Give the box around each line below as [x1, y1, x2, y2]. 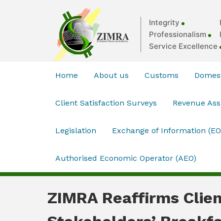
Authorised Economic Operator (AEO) [55, 153, 196, 163]
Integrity [149, 18, 180, 28]
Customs [145, 71, 179, 80]
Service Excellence [149, 41, 218, 51]
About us [94, 71, 129, 80]
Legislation [55, 126, 96, 136]
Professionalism [149, 30, 206, 39]
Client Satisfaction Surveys [55, 98, 157, 108]
